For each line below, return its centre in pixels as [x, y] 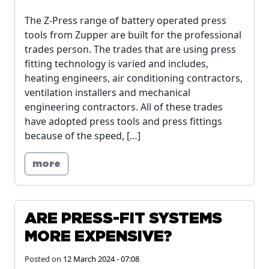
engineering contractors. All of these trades [124, 107]
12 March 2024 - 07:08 [101, 259]
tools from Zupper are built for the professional [133, 35]
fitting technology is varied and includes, [116, 64]
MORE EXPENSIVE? [98, 237]
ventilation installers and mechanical [107, 92]
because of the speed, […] [83, 136]
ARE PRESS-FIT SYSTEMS [123, 219]
